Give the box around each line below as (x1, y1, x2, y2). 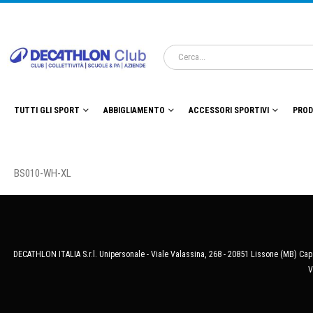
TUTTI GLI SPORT (14, 105, 80, 116)
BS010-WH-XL (14, 167, 71, 180)
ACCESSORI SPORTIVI (189, 105, 269, 116)
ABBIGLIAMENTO (103, 105, 165, 116)
